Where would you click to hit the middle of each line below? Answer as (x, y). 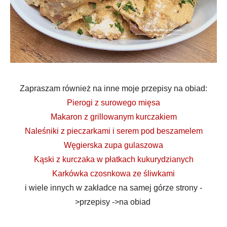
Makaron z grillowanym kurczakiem (113, 117)
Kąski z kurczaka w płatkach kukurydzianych (113, 159)
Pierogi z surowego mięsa (113, 103)
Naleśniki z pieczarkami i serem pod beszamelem (113, 131)
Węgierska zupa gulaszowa (113, 145)
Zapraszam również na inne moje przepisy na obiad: (113, 88)
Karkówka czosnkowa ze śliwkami (113, 174)
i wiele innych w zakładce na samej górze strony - (113, 188)
